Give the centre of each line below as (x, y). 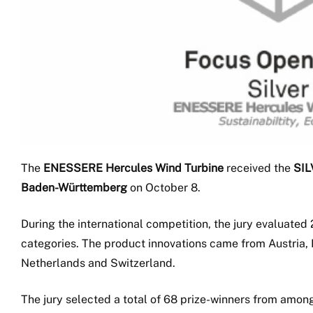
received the (259, 168)
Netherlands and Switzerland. (98, 263)
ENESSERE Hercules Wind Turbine (133, 168)
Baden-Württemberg (74, 188)
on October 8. (164, 188)
